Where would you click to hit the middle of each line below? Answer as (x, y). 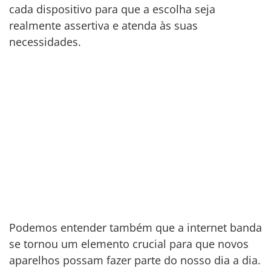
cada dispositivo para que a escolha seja (112, 9)
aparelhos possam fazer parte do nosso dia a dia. (135, 260)
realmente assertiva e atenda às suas (103, 26)
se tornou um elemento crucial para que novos (129, 243)
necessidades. (45, 42)
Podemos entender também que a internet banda (135, 227)
